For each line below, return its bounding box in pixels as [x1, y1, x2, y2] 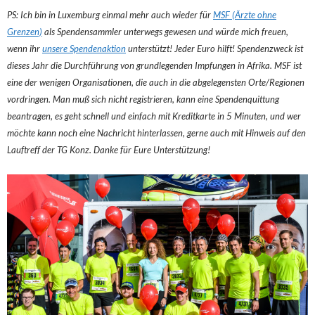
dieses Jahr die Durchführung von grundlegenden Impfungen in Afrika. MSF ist [7, 59, 302, 71]
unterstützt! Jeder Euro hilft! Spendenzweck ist [126, 42, 303, 54]
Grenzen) [7, 25, 42, 37]
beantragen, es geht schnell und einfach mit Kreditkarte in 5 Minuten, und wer [7, 110, 301, 122]
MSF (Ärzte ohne [213, 8, 276, 20]
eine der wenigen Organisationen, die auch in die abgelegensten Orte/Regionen [7, 76, 304, 88]
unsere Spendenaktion [42, 42, 126, 54]
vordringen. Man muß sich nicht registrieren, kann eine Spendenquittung [7, 93, 279, 105]
